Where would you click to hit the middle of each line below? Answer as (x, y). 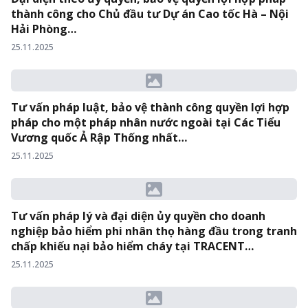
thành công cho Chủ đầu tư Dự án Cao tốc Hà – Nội (150, 14)
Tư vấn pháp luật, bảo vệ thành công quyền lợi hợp (150, 107)
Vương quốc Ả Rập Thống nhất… (99, 137)
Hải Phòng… (44, 29)
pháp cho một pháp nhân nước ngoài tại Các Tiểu (146, 122)
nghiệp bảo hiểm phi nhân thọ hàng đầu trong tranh (154, 231)
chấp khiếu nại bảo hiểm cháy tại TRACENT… (132, 246)
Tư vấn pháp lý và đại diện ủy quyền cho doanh (138, 216)
